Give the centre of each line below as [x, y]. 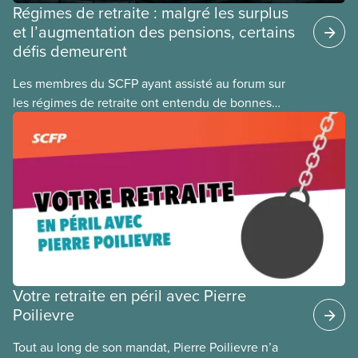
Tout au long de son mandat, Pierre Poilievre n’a [145, 346]
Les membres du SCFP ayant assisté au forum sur [149, 83]
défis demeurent [70, 50]
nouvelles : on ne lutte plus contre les [117, 121]
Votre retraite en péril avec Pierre [129, 295]
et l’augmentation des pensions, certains [154, 31]
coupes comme [56, 140]
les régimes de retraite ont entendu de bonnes [142, 102]
